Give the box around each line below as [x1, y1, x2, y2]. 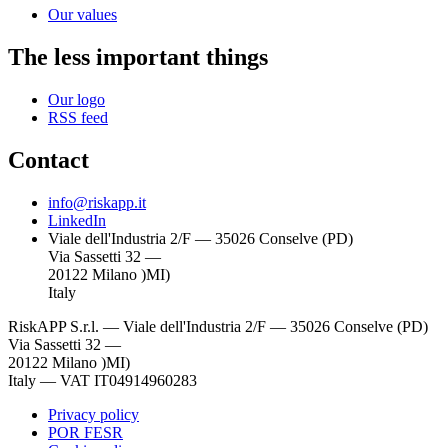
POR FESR [48, 424, 123, 442]
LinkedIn [48, 212, 106, 230]
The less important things [8, 44, 268, 71]
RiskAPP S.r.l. [8, 318, 99, 336]
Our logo [48, 91, 105, 109]
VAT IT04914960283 [60, 372, 197, 390]
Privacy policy [48, 406, 139, 424]
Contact [8, 147, 89, 174]
